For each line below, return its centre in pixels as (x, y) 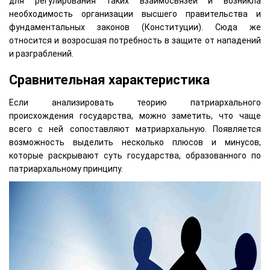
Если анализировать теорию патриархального (135, 102)
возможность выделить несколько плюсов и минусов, (135, 142)
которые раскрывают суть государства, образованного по (135, 155)
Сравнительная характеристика (109, 80)
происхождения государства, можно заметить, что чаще (135, 115)
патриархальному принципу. (66, 168)
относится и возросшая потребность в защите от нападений (135, 41)
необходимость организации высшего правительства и (135, 14)
